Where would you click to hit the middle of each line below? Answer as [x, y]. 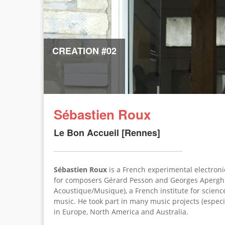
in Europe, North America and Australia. [121, 212]
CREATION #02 [84, 51]
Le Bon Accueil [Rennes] [107, 133]
